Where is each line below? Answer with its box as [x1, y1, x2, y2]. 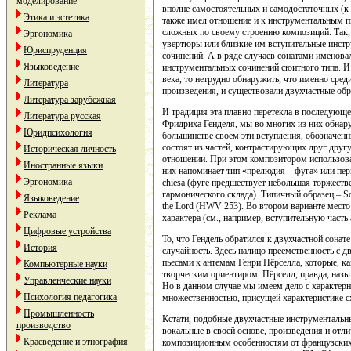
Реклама [24, 209, 56, 220]
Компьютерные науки [24, 259, 107, 270]
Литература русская [24, 110, 101, 121]
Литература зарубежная [24, 94, 116, 105]
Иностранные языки [24, 160, 103, 171]
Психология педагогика [24, 291, 117, 302]
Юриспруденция [24, 45, 87, 56]
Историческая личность [24, 143, 116, 154]
